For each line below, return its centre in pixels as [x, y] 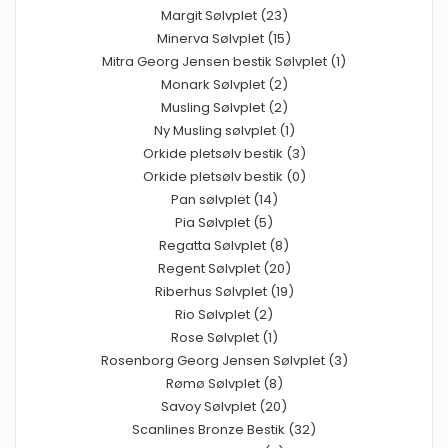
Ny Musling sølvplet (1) [224, 131]
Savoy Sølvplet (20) [224, 407]
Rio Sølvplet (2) [224, 315]
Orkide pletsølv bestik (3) [224, 154]
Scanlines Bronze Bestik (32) [224, 430]
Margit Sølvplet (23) [224, 16]
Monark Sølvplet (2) [224, 85]
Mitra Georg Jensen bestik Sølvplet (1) [224, 62]
